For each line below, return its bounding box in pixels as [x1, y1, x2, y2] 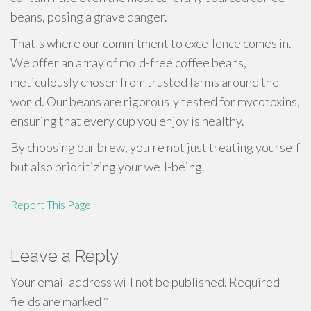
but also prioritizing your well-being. [10, 159, 205, 174]
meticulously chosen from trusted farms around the [10, 74, 279, 90]
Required [227, 274, 280, 289]
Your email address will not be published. [10, 274, 227, 289]
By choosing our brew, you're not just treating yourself [10, 140, 300, 155]
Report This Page [10, 198, 91, 211]
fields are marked [10, 294, 103, 309]
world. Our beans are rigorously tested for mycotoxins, [10, 94, 300, 109]
